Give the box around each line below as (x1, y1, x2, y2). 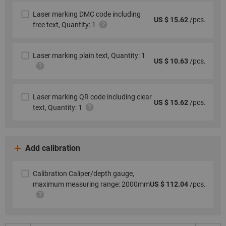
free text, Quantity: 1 (33, 21, 96, 29)
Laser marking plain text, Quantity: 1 (33, 51, 145, 60)
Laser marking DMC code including (33, 10, 141, 18)
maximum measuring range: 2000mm (33, 180, 150, 188)
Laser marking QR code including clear (33, 93, 152, 101)
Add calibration (25, 143, 80, 153)
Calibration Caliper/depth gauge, (33, 169, 134, 178)
